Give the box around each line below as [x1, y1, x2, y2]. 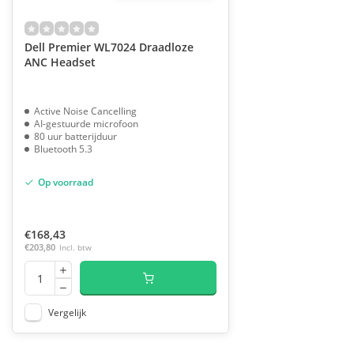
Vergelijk [48, 306, 86, 318]
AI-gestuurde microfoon [34, 117, 138, 130]
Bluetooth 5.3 [34, 142, 92, 155]
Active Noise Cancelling [34, 104, 137, 117]
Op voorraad [38, 175, 93, 188]
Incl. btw [59, 242, 92, 253]
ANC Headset [24, 55, 96, 70]
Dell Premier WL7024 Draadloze [24, 40, 194, 55]
